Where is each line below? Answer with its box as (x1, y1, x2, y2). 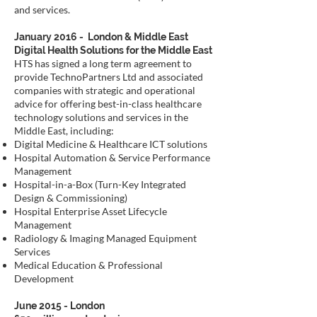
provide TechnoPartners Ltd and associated (14, 71, 203, 83)
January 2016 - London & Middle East (14, 31, 188, 42)
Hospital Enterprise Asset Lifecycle (14, 205, 167, 217)
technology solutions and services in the (14, 111, 188, 123)
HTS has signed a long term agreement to (14, 57, 192, 69)
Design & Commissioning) (14, 192, 127, 204)
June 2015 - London (14, 300, 105, 311)
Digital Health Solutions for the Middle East (14, 45, 212, 56)
